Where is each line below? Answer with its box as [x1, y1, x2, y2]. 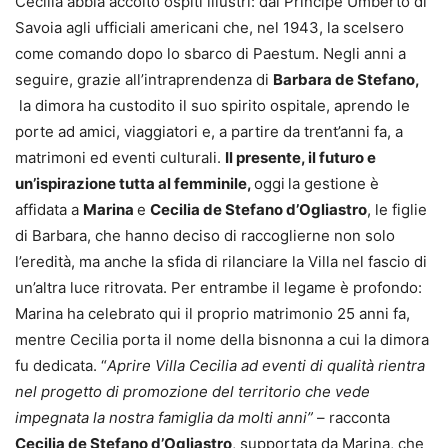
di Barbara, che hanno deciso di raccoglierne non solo [15, 226, 395, 246]
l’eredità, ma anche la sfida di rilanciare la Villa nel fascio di [15, 252, 427, 272]
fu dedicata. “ [15, 356, 107, 376]
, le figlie [367, 200, 427, 220]
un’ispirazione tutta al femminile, [15, 174, 254, 194]
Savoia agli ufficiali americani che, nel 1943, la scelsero [15, 18, 404, 38]
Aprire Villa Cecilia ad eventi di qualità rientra [107, 356, 425, 376]
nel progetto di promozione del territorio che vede [15, 382, 370, 402]
